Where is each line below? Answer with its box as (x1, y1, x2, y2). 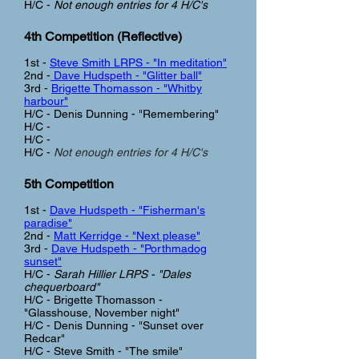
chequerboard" (24, 280, 99, 293)
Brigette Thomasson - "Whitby (51, 82, 202, 95)
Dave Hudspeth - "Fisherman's (50, 204, 205, 216)
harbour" (24, 95, 68, 107)
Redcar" (24, 332, 65, 345)
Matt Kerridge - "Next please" (54, 229, 200, 242)
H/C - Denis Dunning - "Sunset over (24, 319, 204, 332)
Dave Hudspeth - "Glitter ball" (50, 69, 202, 82)
